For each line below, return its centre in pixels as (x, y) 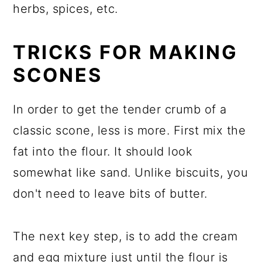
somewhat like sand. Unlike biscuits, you (131, 173)
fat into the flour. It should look (103, 151)
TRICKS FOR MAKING (126, 52)
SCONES (58, 75)
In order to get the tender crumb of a (120, 109)
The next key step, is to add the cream (125, 236)
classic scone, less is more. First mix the (130, 130)
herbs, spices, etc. (65, 9)
